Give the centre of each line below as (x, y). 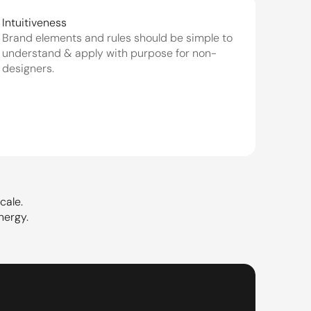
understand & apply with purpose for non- (110, 53)
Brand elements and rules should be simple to (118, 38)
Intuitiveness (35, 23)
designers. (28, 68)
